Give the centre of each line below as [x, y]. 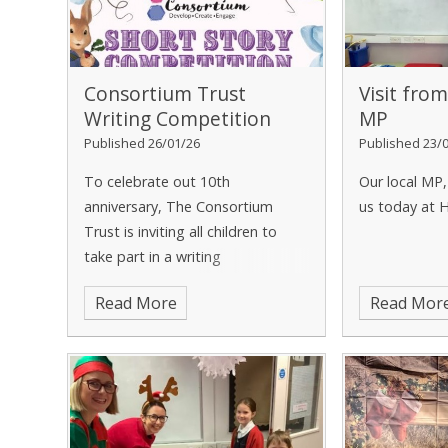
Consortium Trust [165, 94]
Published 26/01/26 [142, 143]
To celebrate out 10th [157, 182]
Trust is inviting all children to [181, 232]
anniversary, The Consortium [179, 207]
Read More [135, 303]
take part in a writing [153, 257]
